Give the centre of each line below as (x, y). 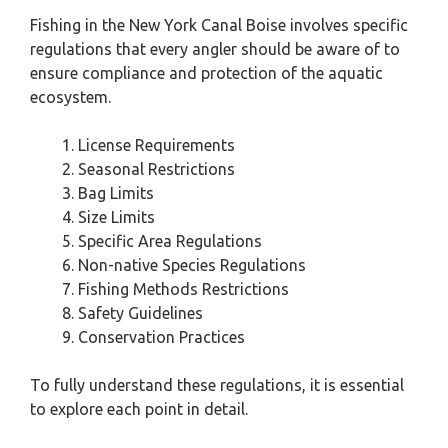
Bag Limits (116, 193)
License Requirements (156, 145)
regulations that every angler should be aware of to (215, 49)
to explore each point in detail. (139, 409)
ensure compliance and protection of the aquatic (206, 73)
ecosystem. (70, 97)
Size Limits (116, 217)
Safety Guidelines (140, 313)
